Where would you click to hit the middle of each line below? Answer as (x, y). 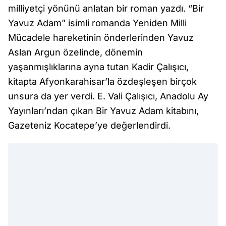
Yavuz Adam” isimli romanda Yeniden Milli (97, 23)
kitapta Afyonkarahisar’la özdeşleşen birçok (102, 82)
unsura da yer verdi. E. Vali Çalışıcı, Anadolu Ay (108, 96)
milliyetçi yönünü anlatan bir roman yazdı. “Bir (106, 9)
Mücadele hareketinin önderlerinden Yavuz (101, 38)
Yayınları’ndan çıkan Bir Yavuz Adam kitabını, (103, 111)
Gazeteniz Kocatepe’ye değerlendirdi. (89, 126)
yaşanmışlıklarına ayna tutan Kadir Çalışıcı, (98, 67)
